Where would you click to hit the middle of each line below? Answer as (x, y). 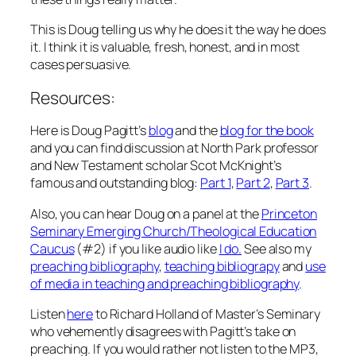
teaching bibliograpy (222, 266)
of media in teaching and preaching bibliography (165, 283)
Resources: (73, 98)
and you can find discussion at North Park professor (174, 148)
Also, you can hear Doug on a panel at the (146, 213)
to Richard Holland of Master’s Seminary (206, 313)
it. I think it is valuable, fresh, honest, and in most (165, 46)
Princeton (289, 213)
